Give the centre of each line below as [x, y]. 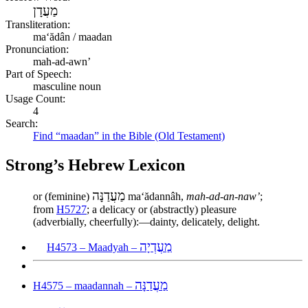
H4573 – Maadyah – [93, 247]
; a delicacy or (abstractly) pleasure [162, 209]
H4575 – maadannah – [84, 285]
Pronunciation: [37, 49]
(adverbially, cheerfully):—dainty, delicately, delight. [146, 221]
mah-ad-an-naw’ [223, 196]
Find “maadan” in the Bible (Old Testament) [129, 135]
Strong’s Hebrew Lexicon [95, 165]
